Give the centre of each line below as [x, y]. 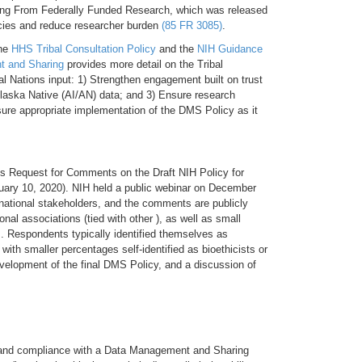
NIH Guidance [230, 49]
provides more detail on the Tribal [143, 64]
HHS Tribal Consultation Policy [84, 49]
